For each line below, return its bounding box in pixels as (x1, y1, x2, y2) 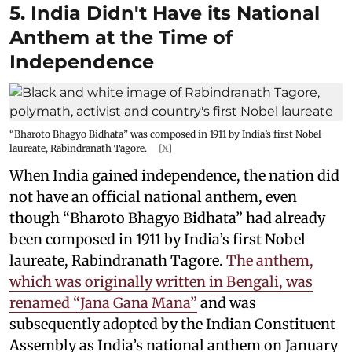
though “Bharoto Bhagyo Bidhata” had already (9, 208, 325, 227)
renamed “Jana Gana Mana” (9, 293, 197, 312)
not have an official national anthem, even (9, 187, 297, 206)
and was (197, 293, 256, 312)
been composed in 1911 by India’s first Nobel (9, 229, 306, 248)
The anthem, (226, 251, 313, 269)
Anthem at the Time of (9, 25, 233, 49)
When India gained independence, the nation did (9, 166, 339, 185)
